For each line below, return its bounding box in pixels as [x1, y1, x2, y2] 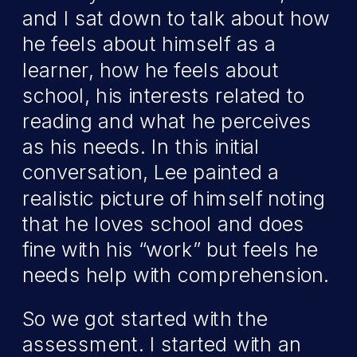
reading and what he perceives [22, 109, 312, 133]
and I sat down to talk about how [22, 6, 331, 30]
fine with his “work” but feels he [22, 237, 319, 261]
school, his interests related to [22, 84, 305, 108]
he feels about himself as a [22, 32, 276, 56]
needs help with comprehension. [22, 263, 330, 287]
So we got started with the [22, 307, 269, 331]
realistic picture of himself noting [22, 186, 326, 210]
